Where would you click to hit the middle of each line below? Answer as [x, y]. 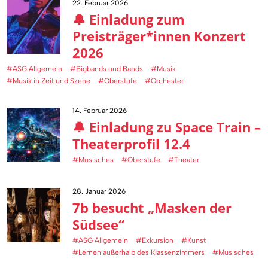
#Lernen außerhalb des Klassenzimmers [139, 253]
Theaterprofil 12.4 [132, 144]
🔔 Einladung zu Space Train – [167, 127]
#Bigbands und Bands [107, 69]
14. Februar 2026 [100, 111]
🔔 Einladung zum [129, 19]
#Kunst [194, 241]
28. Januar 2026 [99, 192]
